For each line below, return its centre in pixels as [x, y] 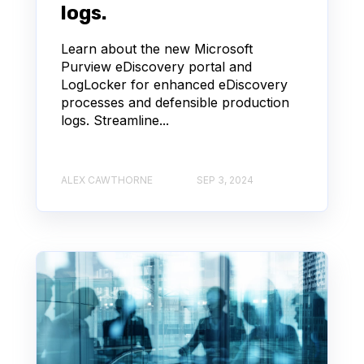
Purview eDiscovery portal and [156, 67]
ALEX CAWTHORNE [107, 180]
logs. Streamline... [115, 121]
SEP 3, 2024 [225, 180]
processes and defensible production [175, 103]
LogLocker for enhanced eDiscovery [174, 85]
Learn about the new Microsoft [157, 49]
